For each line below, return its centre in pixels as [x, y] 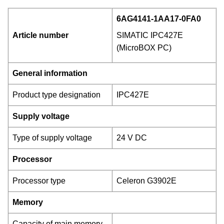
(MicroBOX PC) [144, 48]
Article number [40, 35]
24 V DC [132, 138]
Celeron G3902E [146, 181]
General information [50, 73]
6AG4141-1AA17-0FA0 [159, 19]
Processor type [39, 181]
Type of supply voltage [52, 138]
